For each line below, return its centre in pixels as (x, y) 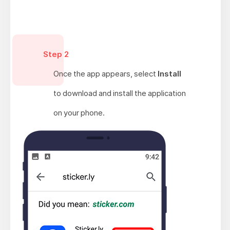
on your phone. (79, 113)
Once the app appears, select (105, 74)
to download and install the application (119, 93)
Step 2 (56, 54)
